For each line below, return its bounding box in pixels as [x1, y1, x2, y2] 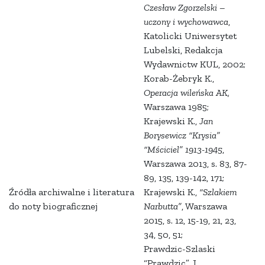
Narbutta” [144, 201, 182, 212]
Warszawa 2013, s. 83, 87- [144, 158, 247, 170]
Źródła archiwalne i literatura [9, 186, 134, 198]
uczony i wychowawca [144, 16, 228, 28]
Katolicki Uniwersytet [144, 30, 237, 42]
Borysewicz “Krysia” [144, 130, 220, 141]
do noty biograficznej [9, 201, 98, 212]
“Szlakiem [197, 186, 237, 198]
